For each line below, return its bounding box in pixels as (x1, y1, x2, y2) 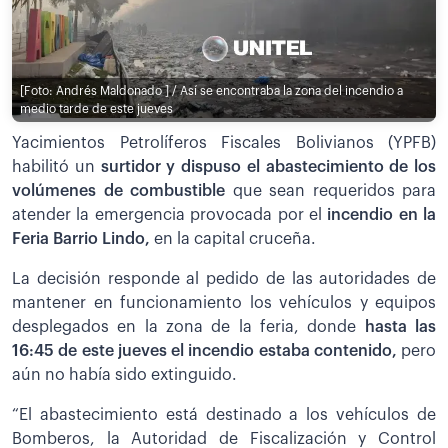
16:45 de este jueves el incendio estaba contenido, (12, 343, 397, 360)
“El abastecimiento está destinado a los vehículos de (12, 407, 436, 424)
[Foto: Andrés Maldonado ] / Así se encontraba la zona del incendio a (20, 84, 403, 97)
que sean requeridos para (225, 183, 436, 200)
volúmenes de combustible (12, 183, 225, 200)
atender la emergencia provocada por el (12, 207, 322, 224)
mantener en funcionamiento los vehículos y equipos (12, 295, 436, 312)
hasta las (356, 319, 437, 336)
